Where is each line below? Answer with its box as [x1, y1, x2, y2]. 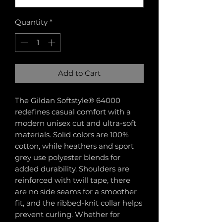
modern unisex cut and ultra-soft [15, 118, 136, 128]
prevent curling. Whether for [15, 210, 120, 219]
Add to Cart [58, 68, 101, 78]
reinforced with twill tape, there [15, 175, 130, 185]
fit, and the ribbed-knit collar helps [15, 198, 142, 208]
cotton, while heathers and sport [15, 141, 134, 151]
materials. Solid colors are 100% [15, 130, 128, 139]
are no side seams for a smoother [15, 187, 137, 196]
